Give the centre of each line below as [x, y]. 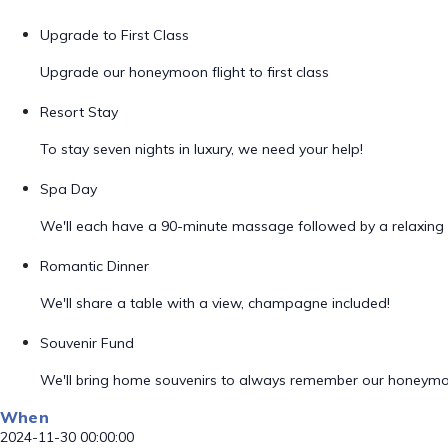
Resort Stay [79, 112]
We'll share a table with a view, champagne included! [215, 303]
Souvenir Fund [87, 343]
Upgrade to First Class [114, 35]
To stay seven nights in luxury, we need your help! [201, 149]
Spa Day [68, 189]
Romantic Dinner [94, 266]
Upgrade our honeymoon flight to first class [184, 72]
